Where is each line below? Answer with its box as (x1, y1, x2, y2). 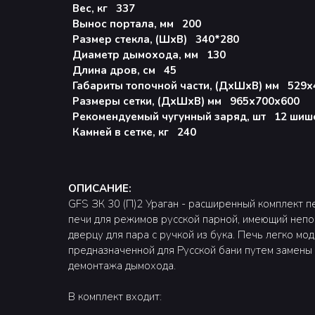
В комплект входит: (68, 290, 162, 304)
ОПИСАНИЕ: (68, 181, 131, 195)
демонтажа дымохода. (68, 259, 176, 273)
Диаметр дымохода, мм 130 (72, 48, 226, 62)
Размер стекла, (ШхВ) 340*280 (72, 32, 239, 46)
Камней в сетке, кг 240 (72, 125, 196, 139)
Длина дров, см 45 (72, 63, 176, 77)
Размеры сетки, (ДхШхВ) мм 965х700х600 (72, 94, 300, 108)
